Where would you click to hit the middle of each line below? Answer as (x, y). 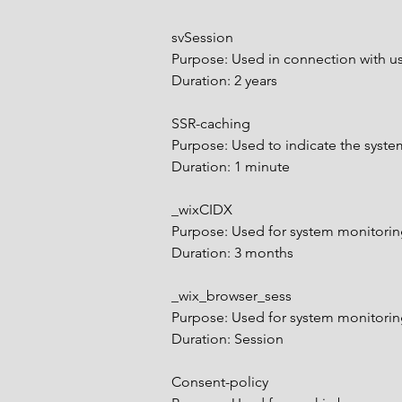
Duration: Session (227, 339)
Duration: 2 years (224, 80)
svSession (202, 37)
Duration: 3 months (232, 253)
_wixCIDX (202, 210)
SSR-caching (211, 123)
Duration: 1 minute (231, 166)
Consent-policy (220, 382)
